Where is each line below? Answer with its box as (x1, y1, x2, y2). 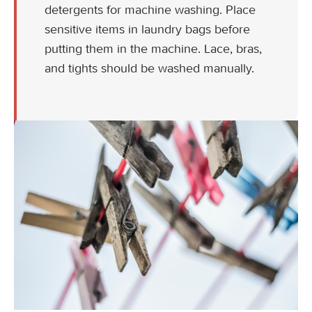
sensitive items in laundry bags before (45, 22, 250, 37)
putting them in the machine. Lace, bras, (45, 41, 262, 56)
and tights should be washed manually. (45, 61, 254, 76)
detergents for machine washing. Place (45, 2, 256, 17)
